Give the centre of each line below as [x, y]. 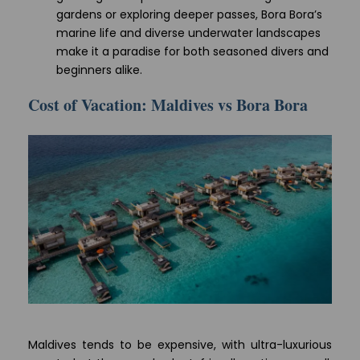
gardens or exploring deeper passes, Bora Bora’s [189, 14]
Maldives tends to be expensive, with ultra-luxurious [180, 344]
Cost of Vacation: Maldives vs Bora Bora [168, 105]
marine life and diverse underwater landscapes [188, 33]
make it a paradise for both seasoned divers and [192, 51]
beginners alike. [99, 70]
